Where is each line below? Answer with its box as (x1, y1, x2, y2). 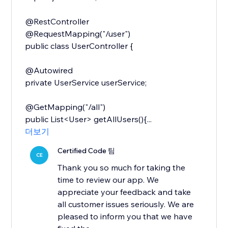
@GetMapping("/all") (25, 102, 106, 112)
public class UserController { (25, 41, 134, 51)
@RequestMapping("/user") (25, 28, 131, 39)
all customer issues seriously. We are (58, 199, 194, 210)
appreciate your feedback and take (58, 187, 191, 197)
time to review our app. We (58, 175, 159, 185)
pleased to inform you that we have (58, 211, 193, 222)
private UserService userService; (25, 77, 147, 88)
